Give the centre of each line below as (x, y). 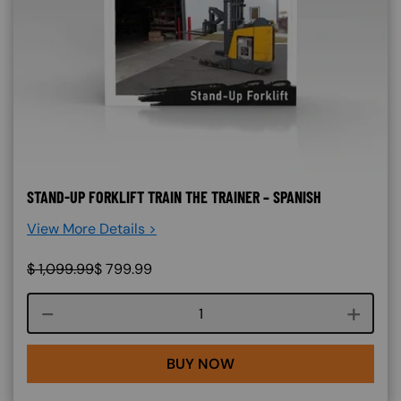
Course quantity (252, 312)
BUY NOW (200, 363)
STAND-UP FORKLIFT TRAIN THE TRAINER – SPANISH (174, 196)
